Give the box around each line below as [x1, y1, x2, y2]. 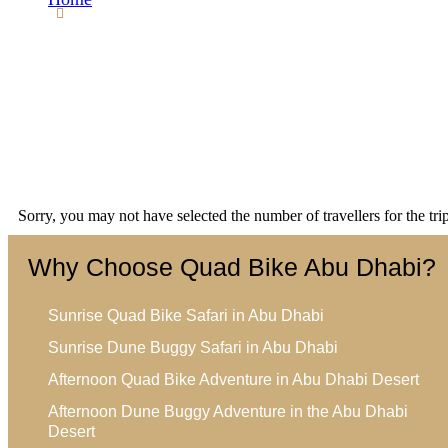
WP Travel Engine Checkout [76, 10, 283, 30]
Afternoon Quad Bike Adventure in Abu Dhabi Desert [48, 371, 419, 388]
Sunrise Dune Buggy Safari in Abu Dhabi [48, 339, 338, 356]
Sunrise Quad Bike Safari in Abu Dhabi [48, 307, 324, 324]
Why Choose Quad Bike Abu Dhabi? [28, 253, 436, 281]
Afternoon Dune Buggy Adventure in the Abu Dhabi [48, 403, 408, 420]
